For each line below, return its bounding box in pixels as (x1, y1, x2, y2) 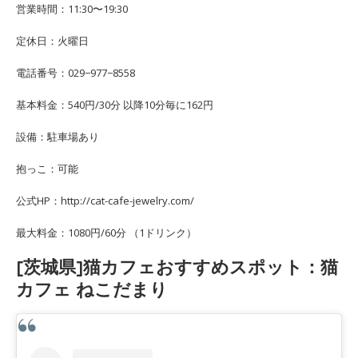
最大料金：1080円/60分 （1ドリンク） (16, 225, 197, 241)
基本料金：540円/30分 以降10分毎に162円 (16, 97, 213, 113)
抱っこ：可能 (16, 161, 78, 177)
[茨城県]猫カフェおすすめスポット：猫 (16, 256, 338, 279)
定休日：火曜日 (16, 34, 89, 49)
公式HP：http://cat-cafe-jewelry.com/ (16, 193, 194, 209)
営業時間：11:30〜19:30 (16, 2, 128, 17)
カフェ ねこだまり (16, 278, 168, 301)
